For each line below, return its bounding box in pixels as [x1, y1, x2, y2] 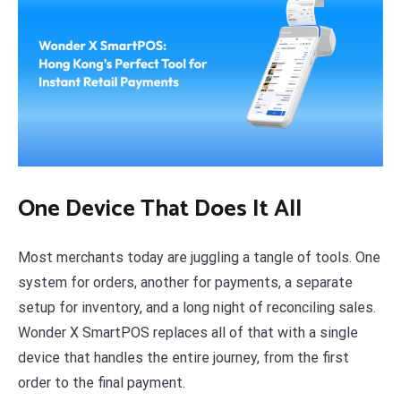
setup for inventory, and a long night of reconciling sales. [18, 298, 376, 316]
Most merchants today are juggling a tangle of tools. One [18, 248, 380, 266]
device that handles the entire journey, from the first [18, 348, 349, 366]
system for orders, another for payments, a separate [18, 273, 353, 291]
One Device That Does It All [18, 190, 302, 229]
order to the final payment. [18, 373, 185, 391]
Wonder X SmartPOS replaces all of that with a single [18, 323, 358, 341]
